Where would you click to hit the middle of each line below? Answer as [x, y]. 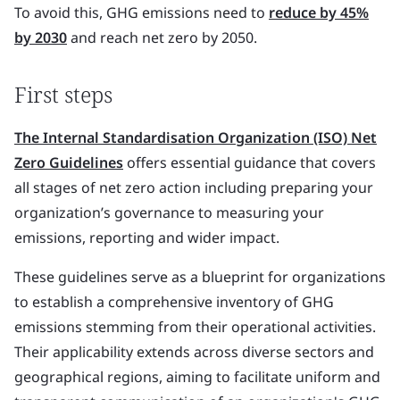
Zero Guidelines [69, 162]
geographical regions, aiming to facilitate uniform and [197, 377]
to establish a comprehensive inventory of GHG [174, 302]
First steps [63, 94]
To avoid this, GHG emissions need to [142, 12]
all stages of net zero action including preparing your [194, 187]
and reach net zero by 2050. [163, 37]
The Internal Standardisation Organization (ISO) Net [196, 137]
